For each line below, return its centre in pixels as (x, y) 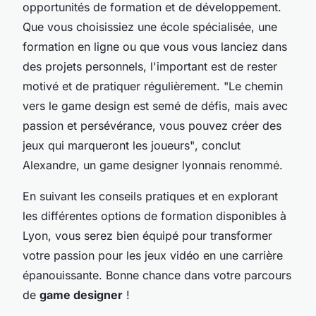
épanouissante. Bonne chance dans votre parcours (157, 275)
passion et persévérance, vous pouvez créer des (152, 125)
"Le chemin (253, 86)
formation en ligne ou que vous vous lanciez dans (155, 46)
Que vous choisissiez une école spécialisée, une (150, 26)
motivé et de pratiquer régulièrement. (123, 86)
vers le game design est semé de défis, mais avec (155, 105)
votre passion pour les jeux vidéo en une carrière (153, 255)
